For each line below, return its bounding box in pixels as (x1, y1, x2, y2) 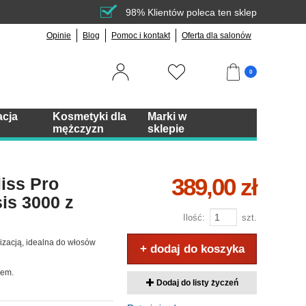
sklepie (147, 123, 184, 135)
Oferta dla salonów (182, 31, 251, 40)
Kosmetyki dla (52, 111, 126, 122)
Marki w (147, 111, 186, 122)
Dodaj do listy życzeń (154, 278, 238, 288)
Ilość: (183, 212, 205, 223)
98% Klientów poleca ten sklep (126, 7, 257, 18)
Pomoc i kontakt (111, 31, 170, 40)
